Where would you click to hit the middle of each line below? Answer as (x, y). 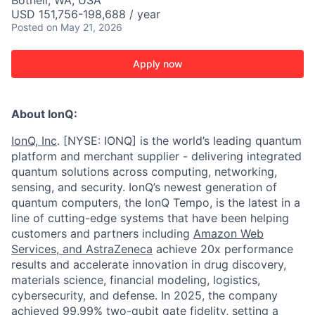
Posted (27, 27)
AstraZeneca (119, 249)
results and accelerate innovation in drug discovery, (149, 264)
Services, (37, 249)
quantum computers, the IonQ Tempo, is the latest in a (156, 202)
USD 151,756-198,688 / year (86, 14)
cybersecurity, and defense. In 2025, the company (144, 295)
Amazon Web (229, 233)
